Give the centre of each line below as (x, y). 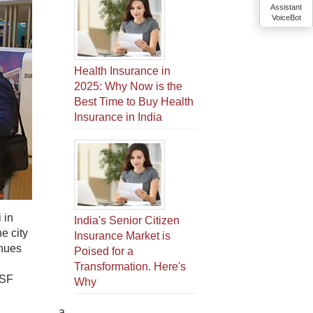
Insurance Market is (122, 236)
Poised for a (104, 251)
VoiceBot (286, 17)
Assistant (286, 7)
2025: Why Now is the (128, 86)
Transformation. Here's (130, 267)
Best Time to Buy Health (134, 102)
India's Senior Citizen (127, 220)
